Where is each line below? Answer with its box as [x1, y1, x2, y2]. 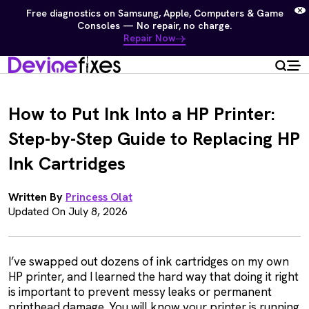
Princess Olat [66, 190, 132, 204]
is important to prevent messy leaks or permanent [8, 284, 272, 299]
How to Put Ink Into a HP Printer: [8, 102, 275, 126]
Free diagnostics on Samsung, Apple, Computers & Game [26, 7, 283, 19]
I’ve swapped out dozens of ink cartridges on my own [8, 254, 289, 269]
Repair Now [123, 32, 176, 44]
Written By [8, 190, 63, 204]
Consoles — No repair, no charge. [77, 19, 232, 32]
